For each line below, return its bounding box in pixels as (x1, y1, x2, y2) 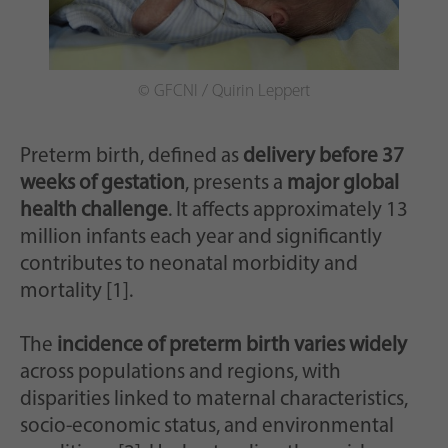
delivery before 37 (243, 145, 404, 167)
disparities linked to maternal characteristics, (20, 388, 408, 410)
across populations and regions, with (20, 361, 341, 383)
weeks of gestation (20, 172, 185, 194)
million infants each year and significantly (20, 226, 382, 248)
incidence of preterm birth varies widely (57, 334, 407, 356)
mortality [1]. (20, 280, 133, 302)
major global (287, 172, 399, 194)
